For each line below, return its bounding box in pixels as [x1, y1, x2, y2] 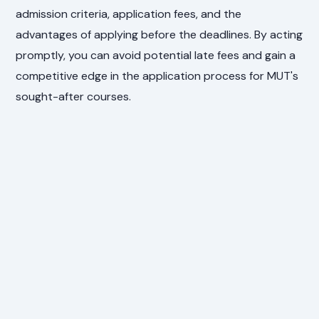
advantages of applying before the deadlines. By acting [16, 26, 303, 42]
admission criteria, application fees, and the [16, 6, 242, 21]
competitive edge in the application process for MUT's [16, 68, 299, 83]
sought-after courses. [16, 88, 132, 104]
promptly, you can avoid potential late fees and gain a [16, 47, 296, 63]
